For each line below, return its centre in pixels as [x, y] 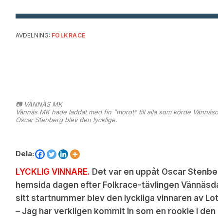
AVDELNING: [33, 35]
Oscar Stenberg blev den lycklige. [66, 120]
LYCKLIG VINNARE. [53, 172]
